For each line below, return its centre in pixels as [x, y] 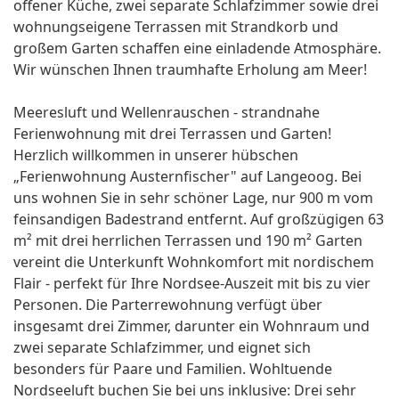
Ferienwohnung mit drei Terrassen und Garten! [172, 134]
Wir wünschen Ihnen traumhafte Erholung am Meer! [190, 70]
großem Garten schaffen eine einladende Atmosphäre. [197, 49]
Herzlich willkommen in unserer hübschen [156, 155]
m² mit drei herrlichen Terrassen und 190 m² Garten [188, 241]
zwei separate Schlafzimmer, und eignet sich [162, 348]
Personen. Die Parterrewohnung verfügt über [168, 305]
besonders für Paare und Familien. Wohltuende [173, 369]
